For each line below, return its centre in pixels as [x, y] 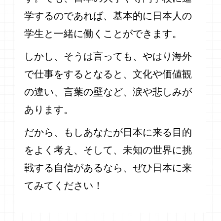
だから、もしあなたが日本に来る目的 [108, 132]
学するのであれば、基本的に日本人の [108, 16]
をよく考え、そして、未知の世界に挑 [108, 150]
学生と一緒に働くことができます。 [103, 34]
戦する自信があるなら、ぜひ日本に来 [108, 168]
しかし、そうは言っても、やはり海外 [108, 56]
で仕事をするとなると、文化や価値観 [108, 74]
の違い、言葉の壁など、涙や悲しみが [108, 92]
